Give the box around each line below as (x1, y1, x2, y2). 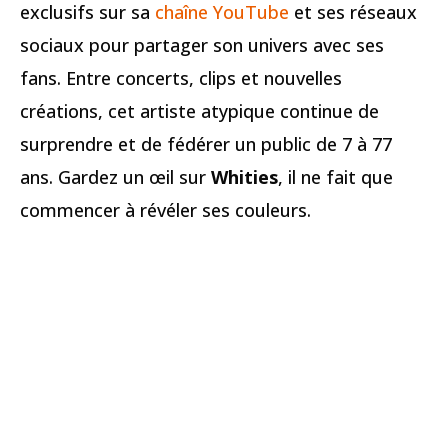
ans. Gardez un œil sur (20, 165, 211, 190)
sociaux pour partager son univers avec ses (20, 33, 384, 58)
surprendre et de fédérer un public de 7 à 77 (20, 132, 392, 157)
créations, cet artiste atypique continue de (20, 99, 379, 124)
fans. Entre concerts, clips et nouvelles (20, 66, 342, 91)
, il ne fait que (278, 165, 393, 190)
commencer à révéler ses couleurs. (20, 198, 311, 223)
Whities (211, 165, 278, 190)
